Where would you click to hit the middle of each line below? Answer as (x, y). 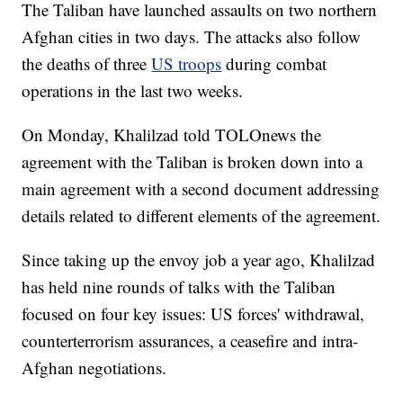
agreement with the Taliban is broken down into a (193, 162)
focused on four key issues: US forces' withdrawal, (193, 314)
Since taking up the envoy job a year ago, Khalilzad (199, 260)
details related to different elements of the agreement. (201, 216)
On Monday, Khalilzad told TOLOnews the (172, 135)
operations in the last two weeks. (133, 91)
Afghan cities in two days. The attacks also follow (192, 37)
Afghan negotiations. (94, 368)
